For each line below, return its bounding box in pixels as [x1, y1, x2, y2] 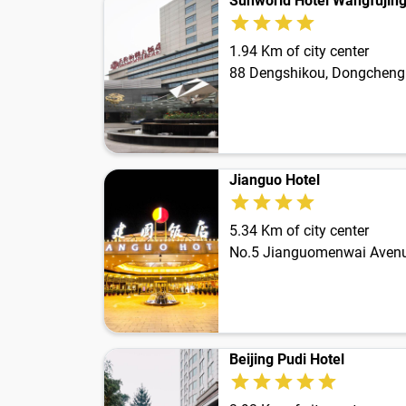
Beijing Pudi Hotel [229, 351, 344, 369]
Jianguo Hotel [229, 171, 320, 189]
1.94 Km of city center [229, 43, 369, 61]
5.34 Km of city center [229, 222, 369, 240]
